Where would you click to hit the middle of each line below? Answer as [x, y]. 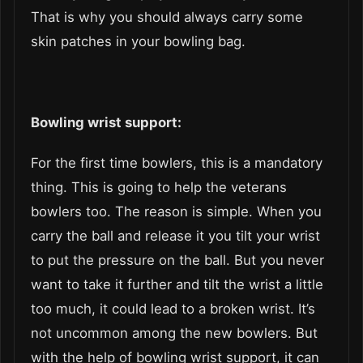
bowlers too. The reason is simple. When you [176, 211]
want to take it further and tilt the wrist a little [177, 284]
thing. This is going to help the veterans [159, 187]
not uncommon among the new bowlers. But [174, 333]
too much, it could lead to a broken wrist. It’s [173, 308]
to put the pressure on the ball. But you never [177, 260]
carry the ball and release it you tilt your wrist [175, 235]
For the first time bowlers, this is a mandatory [177, 162]
